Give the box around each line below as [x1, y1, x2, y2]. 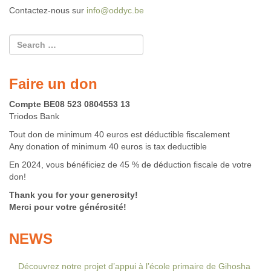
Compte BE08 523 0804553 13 [9, 99, 130, 109]
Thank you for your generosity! [9, 190, 138, 200]
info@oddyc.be [87, 5, 144, 15]
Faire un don [9, 76, 97, 92]
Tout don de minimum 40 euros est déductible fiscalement [9, 129, 230, 139]
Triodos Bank [9, 111, 59, 121]
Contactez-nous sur [9, 5, 87, 15]
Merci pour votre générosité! [9, 202, 126, 212]
